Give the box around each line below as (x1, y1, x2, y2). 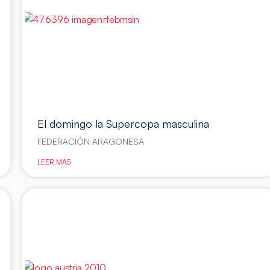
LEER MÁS (37, 157, 71, 167)
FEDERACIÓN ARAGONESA (37, 136, 144, 147)
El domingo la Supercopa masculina (37, 117, 209, 131)
